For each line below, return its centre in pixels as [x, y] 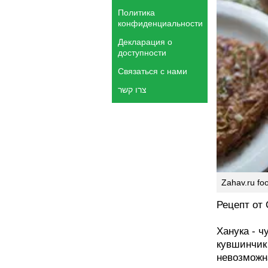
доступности [142, 53]
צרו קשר [132, 90]
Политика [136, 13]
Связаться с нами [153, 71]
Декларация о [145, 42]
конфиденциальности [160, 23]
